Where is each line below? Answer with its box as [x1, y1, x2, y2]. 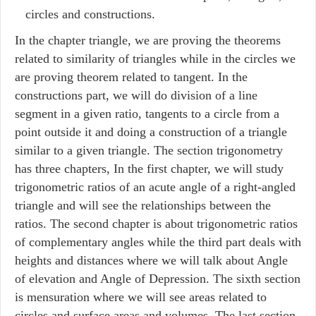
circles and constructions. [25, 7, 155, 21]
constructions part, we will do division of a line [15, 88, 257, 102]
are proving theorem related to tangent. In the [15, 70, 248, 84]
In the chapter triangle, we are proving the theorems [15, 33, 281, 47]
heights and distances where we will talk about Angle [15, 253, 288, 267]
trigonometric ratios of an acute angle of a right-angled [15, 180, 296, 194]
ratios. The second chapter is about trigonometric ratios [15, 217, 298, 231]
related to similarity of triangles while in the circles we [15, 51, 296, 66]
